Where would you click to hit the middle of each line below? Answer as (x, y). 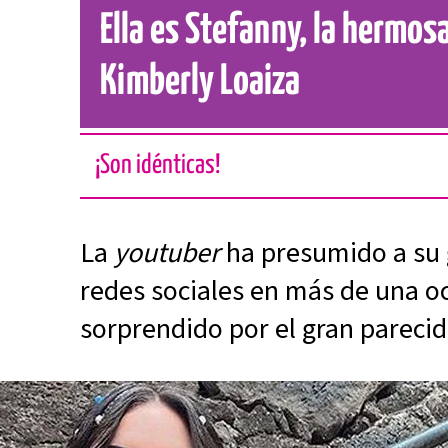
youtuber (167, 253)
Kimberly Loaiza (200, 82)
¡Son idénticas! (158, 165)
